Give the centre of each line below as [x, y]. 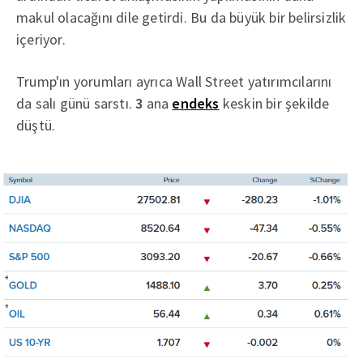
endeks [196, 103]
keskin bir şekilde [274, 103]
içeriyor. [41, 39]
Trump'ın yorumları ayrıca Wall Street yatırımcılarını [174, 81]
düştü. [36, 125]
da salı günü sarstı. [76, 103]
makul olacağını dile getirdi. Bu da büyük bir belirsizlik [181, 17]
